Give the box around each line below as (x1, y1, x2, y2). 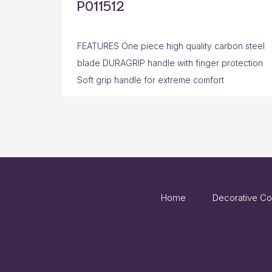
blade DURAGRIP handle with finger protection (77, 58, 263, 69)
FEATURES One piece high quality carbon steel (77, 41, 265, 52)
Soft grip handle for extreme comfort (77, 75, 224, 86)
